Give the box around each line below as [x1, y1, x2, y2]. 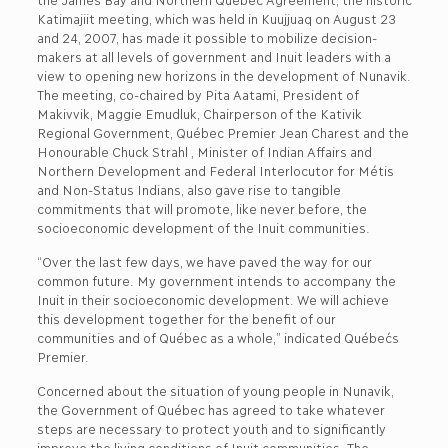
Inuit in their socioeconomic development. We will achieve [36, 291, 388, 307]
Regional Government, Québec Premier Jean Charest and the [36, 124, 408, 140]
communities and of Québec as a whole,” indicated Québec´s [36, 329, 398, 345]
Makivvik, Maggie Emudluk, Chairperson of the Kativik [36, 105, 361, 121]
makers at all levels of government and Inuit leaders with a [36, 48, 390, 64]
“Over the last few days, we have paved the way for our [36, 253, 371, 269]
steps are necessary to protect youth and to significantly [36, 420, 385, 436]
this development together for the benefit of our [36, 310, 335, 326]
